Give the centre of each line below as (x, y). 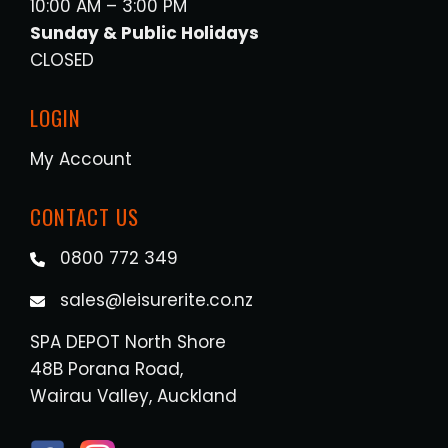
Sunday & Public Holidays (144, 32)
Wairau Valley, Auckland (133, 395)
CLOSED (62, 59)
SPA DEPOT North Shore (128, 341)
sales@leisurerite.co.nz (156, 299)
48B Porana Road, (106, 368)
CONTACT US (84, 216)
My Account (81, 158)
